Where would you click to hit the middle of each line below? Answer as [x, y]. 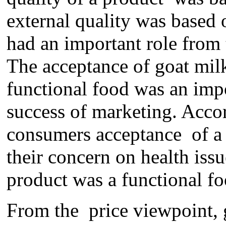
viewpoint [171, 210]
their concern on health [100, 157]
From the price [67, 210]
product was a [62, 180]
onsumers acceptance [103, 134]
